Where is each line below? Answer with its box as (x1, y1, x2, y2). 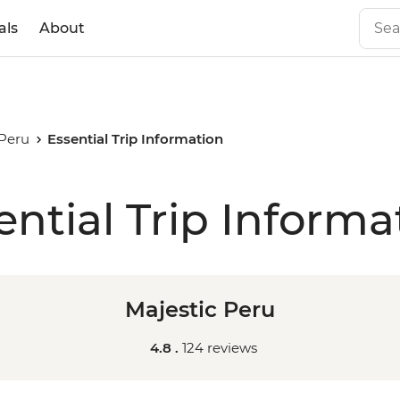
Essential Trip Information (47, 130, 224, 147)
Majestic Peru (125, 296, 275, 322)
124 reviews (182, 339, 257, 356)
